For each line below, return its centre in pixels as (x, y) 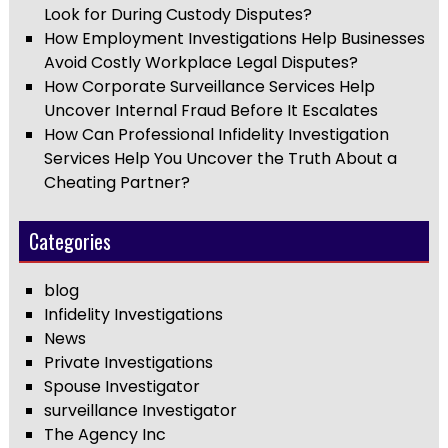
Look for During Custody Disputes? (177, 14)
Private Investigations (128, 363)
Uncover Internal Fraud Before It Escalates (210, 110)
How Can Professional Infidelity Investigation (216, 134)
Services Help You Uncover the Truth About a (220, 158)
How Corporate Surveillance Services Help (209, 86)
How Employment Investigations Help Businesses (234, 38)
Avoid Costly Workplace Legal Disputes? (200, 62)
